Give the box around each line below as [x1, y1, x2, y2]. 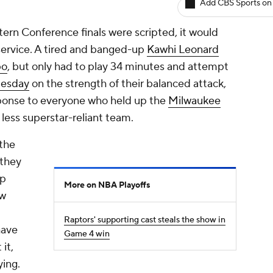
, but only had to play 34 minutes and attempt [7, 60, 229, 74]
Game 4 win [64, 229, 110, 239]
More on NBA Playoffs [64, 180, 151, 191]
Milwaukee [168, 94, 221, 108]
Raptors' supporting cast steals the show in [64, 214, 225, 225]
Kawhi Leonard [147, 43, 219, 57]
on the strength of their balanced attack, [29, 77, 226, 91]
